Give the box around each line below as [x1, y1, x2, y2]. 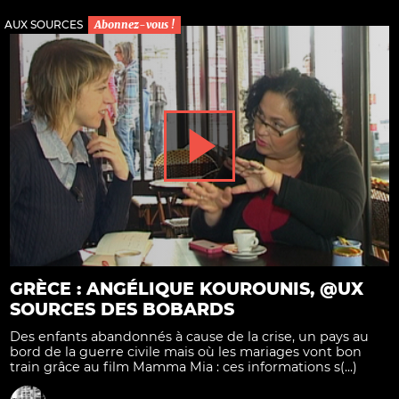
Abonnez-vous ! [94, 18, 175, 32]
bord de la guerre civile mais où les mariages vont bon [10, 343, 362, 360]
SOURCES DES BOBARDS [10, 298, 234, 320]
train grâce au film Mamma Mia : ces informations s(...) [10, 358, 357, 375]
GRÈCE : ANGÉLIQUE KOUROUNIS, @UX [10, 278, 363, 299]
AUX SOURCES [4, 18, 83, 32]
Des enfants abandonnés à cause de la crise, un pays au [10, 328, 369, 345]
